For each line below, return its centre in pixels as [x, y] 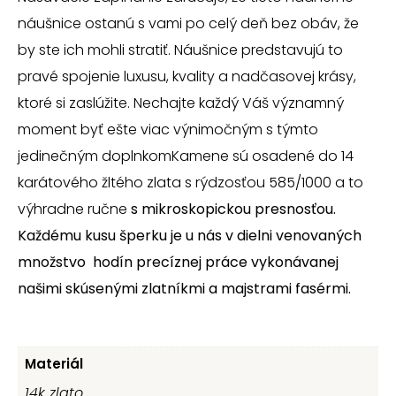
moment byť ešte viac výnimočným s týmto [168, 129]
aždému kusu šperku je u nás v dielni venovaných [194, 236]
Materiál [53, 363]
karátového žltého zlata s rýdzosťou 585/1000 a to [190, 183]
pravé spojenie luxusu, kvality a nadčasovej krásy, [187, 76]
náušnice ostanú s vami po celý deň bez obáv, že [188, 23]
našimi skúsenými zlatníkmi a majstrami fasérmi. [184, 289]
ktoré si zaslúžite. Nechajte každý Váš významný [181, 103]
